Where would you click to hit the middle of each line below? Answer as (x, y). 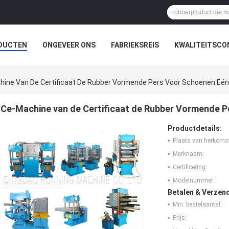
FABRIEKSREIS (135, 45)
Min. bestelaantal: (197, 205)
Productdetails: (195, 129)
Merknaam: (188, 154)
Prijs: (180, 218)
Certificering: (190, 167)
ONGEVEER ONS (69, 45)
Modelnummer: (194, 181)
